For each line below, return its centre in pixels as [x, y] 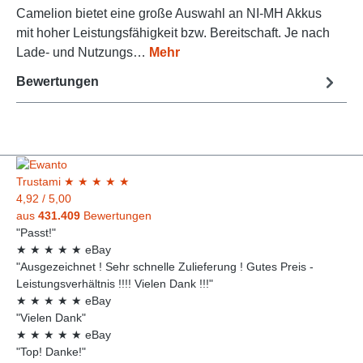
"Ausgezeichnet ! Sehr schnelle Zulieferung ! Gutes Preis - [165, 266]
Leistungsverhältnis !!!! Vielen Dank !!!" [115, 283]
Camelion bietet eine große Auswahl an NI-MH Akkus [169, 13]
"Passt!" [36, 232]
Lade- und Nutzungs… [83, 52]
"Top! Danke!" [51, 351]
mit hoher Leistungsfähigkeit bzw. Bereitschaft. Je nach [173, 32]
